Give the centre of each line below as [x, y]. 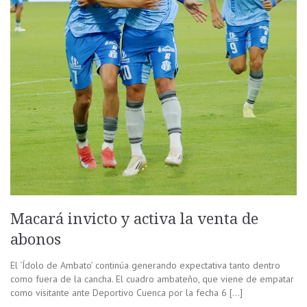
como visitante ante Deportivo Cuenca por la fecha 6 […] [126, 292]
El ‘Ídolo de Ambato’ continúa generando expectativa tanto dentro [145, 265]
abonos [36, 239]
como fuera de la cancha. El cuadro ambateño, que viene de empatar [152, 279]
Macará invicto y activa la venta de [134, 219]
